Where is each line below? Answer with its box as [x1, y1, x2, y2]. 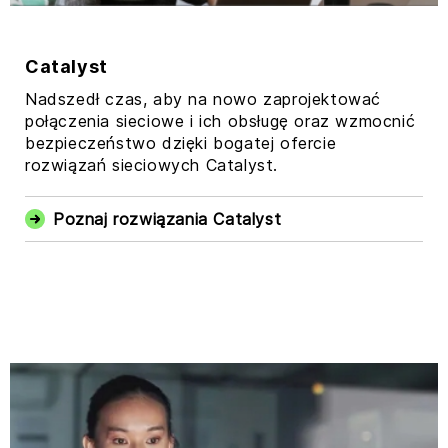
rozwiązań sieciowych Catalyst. [25, 154, 279, 175]
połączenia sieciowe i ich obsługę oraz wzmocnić [25, 110, 416, 131]
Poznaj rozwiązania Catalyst [53, 208, 282, 229]
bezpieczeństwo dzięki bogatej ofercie [25, 132, 337, 153]
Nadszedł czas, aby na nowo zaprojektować [25, 88, 382, 109]
